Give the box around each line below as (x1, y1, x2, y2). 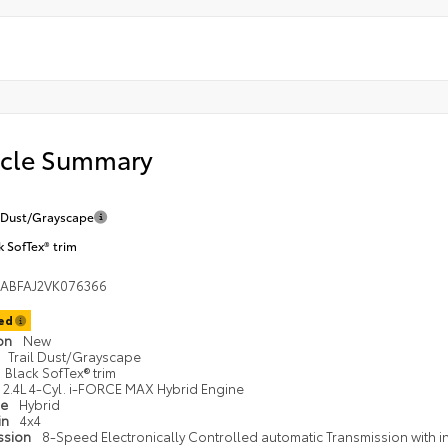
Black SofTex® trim (4, 363, 116, 382)
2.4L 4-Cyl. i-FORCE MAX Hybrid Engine (2, 379, 244, 398)
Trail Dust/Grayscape (7, 347, 141, 366)
